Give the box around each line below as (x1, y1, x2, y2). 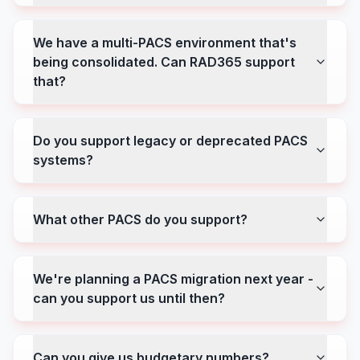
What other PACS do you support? (33, 211, 247, 227)
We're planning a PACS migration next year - (33, 271, 313, 287)
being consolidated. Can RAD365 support (33, 54, 295, 70)
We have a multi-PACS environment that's (33, 35, 297, 51)
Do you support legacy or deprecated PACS (33, 133, 308, 149)
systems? (33, 152, 93, 168)
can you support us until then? (33, 290, 225, 306)
